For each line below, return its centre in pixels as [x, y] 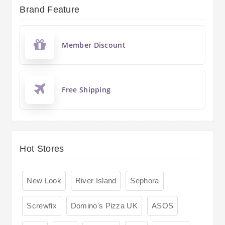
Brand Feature [50, 9]
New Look [44, 180]
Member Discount [94, 45]
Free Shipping [86, 89]
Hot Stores [42, 148]
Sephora [145, 180]
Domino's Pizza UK [104, 205]
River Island [96, 180]
